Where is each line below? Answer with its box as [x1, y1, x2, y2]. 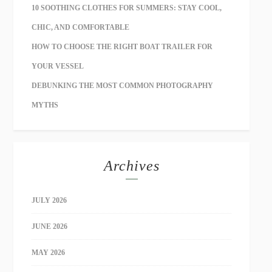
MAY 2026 [32, 248, 66, 257]
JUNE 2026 [32, 222, 68, 231]
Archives [103, 158, 160, 174]
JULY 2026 [32, 196, 67, 205]
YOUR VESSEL [32, 62, 84, 70]
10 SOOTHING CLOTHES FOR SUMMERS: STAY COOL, [32, 4, 222, 12]
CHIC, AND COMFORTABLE [32, 23, 130, 32]
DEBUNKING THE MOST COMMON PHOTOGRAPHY [32, 81, 214, 90]
